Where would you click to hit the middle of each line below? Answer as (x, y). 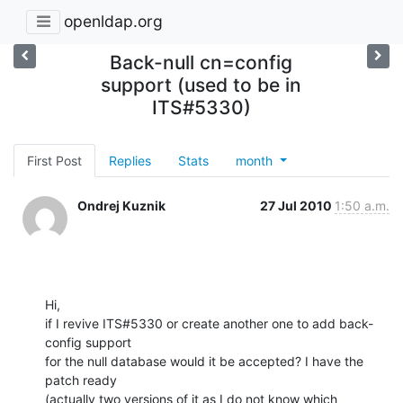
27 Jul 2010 (297, 205)
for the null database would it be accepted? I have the (204, 361)
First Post (54, 160)
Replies (130, 160)
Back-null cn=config (201, 62)
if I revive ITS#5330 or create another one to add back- (209, 323)
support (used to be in (201, 85)
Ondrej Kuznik (121, 205)
